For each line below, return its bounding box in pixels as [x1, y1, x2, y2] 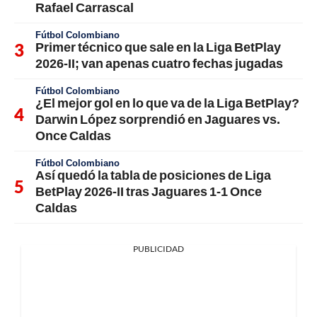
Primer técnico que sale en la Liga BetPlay [35, 38, 281, 54]
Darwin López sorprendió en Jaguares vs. [35, 110, 280, 127]
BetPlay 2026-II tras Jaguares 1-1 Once [35, 183, 262, 199]
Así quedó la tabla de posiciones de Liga [35, 166, 271, 183]
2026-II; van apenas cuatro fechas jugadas [35, 54, 283, 71]
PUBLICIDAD [133, 243, 184, 254]
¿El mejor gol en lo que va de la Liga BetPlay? [35, 94, 299, 110]
